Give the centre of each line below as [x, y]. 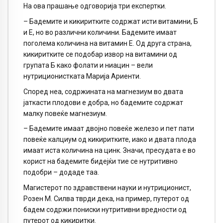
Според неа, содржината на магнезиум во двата [103, 91]
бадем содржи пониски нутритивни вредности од [105, 210]
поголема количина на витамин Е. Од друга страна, [108, 43]
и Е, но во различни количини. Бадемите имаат [100, 32]
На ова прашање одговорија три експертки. [95, 6]
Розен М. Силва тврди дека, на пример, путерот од [106, 199]
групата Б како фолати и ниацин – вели [88, 65]
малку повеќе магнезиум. [65, 113]
